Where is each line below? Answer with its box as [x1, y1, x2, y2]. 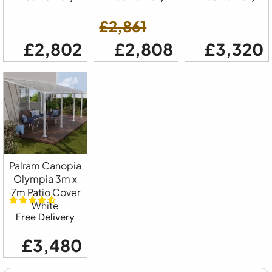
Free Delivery [16, 211, 75, 224]
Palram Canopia [9, 158, 82, 172]
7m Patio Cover [10, 185, 80, 199]
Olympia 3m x [13, 172, 78, 185]
